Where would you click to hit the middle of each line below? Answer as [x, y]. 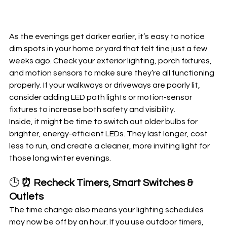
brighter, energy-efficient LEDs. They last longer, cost [109, 134]
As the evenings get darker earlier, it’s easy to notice [108, 36]
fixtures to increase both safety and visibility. [92, 109]
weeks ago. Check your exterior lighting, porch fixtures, [111, 61]
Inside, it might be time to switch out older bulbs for [104, 121]
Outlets [26, 196]
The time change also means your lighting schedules [107, 210]
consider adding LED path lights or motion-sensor [101, 97]
